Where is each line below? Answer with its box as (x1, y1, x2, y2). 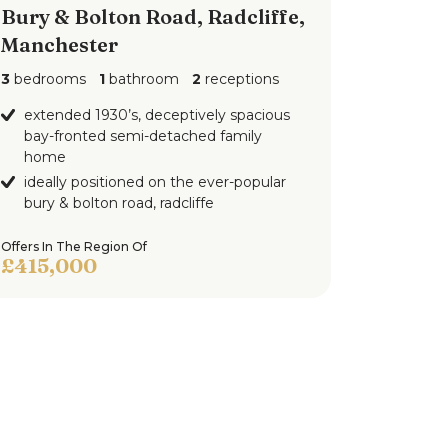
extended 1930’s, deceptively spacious (23, 106, 290, 124)
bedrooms (9, 70, 86, 88)
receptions (200, 70, 279, 88)
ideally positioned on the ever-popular (23, 173, 286, 191)
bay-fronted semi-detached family (23, 127, 262, 145)
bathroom (104, 70, 179, 88)
